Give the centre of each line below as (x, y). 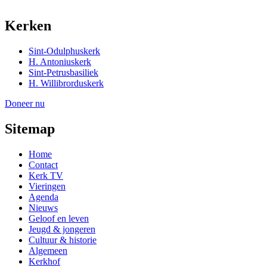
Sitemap (30, 128)
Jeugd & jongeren (62, 229)
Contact (43, 164)
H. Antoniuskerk (60, 61)
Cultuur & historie (63, 240)
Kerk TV (46, 175)
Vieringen (47, 186)
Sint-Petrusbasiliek (63, 72)
